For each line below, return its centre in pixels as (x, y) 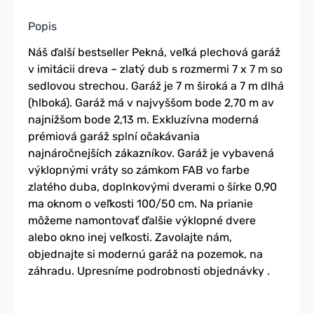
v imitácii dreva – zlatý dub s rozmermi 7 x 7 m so (155, 69)
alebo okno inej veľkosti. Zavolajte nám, (130, 238)
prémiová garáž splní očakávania (114, 137)
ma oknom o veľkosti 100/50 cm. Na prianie (141, 204)
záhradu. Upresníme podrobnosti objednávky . (149, 271)
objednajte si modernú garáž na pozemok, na (145, 254)
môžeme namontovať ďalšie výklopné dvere (142, 221)
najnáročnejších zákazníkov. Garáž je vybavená (151, 153)
